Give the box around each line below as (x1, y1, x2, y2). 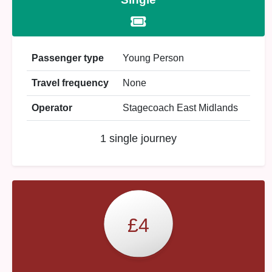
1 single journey (100, 132, 177, 144)
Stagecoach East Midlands (123, 103, 238, 113)
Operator (32, 103, 72, 113)
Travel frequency (32, 78, 109, 88)
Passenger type (32, 53, 104, 63)
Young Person (123, 53, 184, 63)
